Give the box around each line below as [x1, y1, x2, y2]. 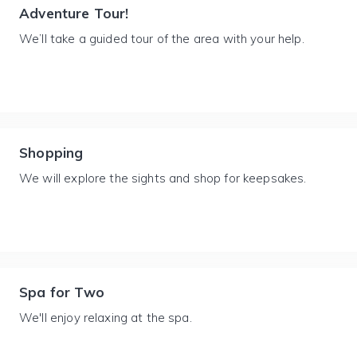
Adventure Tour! [19, 5, 129, 22]
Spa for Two [19, 284, 104, 300]
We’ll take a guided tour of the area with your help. [19, 31, 304, 46]
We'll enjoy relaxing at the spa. [19, 310, 192, 325]
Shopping [19, 144, 84, 161]
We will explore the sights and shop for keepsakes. [19, 171, 307, 186]
